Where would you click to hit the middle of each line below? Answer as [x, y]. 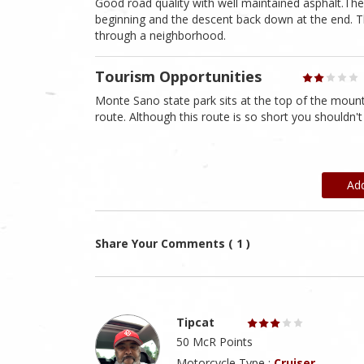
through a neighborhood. [160, 36]
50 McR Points [214, 342]
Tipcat [195, 323]
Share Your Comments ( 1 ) [173, 244]
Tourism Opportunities [178, 76]
